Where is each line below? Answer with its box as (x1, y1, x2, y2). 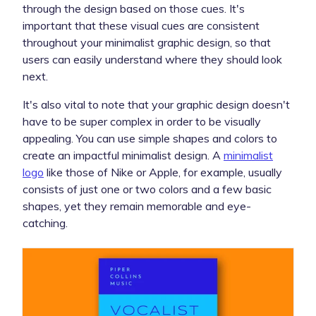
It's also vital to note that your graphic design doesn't (23, 97, 290, 111)
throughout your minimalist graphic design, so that (23, 35, 271, 49)
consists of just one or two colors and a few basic (23, 181, 272, 196)
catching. (23, 215, 68, 230)
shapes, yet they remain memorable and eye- (23, 198, 251, 213)
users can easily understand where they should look (23, 51, 282, 66)
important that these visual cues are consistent (23, 18, 260, 32)
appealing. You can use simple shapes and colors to (23, 130, 277, 145)
